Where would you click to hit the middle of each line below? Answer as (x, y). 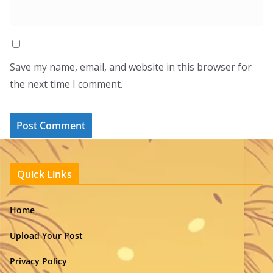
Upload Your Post (46, 236)
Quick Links (44, 174)
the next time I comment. (66, 84)
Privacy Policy (38, 261)
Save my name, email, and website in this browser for (131, 67)
